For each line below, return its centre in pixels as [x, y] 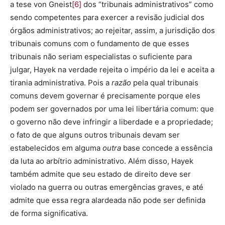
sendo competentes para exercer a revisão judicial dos [107, 18]
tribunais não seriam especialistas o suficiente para [101, 57]
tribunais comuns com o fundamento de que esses [100, 44]
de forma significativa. [49, 213]
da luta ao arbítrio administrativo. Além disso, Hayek [102, 161]
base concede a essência [167, 148]
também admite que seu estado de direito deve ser [100, 174]
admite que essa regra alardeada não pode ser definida [108, 200]
